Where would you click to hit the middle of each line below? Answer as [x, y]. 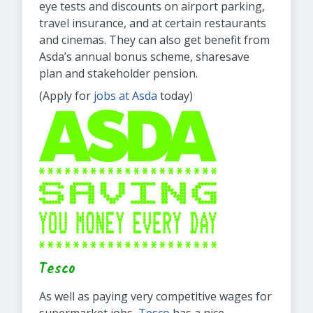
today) [175, 96]
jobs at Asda [125, 96]
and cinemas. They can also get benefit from [154, 40]
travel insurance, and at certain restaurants [153, 23]
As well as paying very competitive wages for [155, 296]
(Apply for [66, 96]
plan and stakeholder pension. [118, 73]
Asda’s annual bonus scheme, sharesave [144, 57]
